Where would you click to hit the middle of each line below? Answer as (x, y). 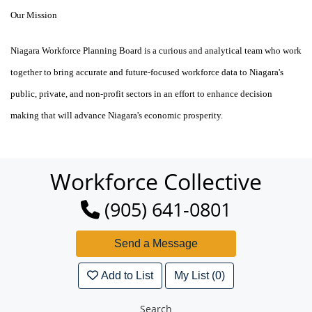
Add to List (127, 276)
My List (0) (200, 276)
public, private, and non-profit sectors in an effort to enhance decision (141, 94)
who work (282, 51)
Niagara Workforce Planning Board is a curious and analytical (127, 51)
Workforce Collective (156, 182)
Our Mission (34, 15)
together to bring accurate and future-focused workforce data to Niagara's (147, 72)
